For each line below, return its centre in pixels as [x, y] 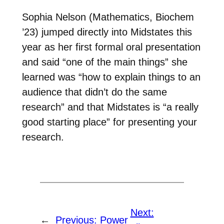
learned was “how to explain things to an [111, 77]
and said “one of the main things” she [104, 62]
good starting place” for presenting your [109, 122]
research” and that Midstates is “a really [110, 107]
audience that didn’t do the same [94, 92]
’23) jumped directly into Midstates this [107, 32]
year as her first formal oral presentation [111, 47]
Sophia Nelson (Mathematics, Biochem [108, 17]
